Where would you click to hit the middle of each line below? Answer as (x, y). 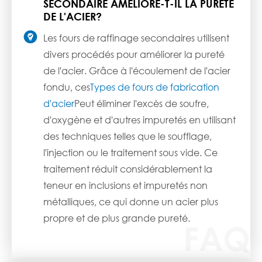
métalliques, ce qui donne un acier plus (131, 202)
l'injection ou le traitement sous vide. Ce (130, 153)
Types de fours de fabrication (155, 87)
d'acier (59, 104)
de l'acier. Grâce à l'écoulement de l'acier (137, 71)
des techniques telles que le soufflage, (127, 136)
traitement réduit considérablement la (128, 169)
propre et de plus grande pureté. (117, 218)
